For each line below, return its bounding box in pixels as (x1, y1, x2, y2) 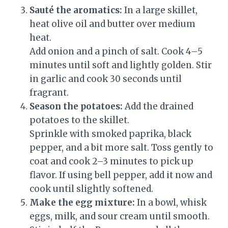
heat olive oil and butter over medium (30, 18, 195, 30)
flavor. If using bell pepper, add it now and (30, 169, 212, 181)
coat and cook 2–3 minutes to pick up (30, 156, 193, 167)
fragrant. (30, 87, 69, 99)
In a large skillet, (122, 5, 197, 16)
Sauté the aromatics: (30, 5, 122, 16)
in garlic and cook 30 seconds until (30, 73, 182, 85)
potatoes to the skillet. (30, 115, 129, 126)
